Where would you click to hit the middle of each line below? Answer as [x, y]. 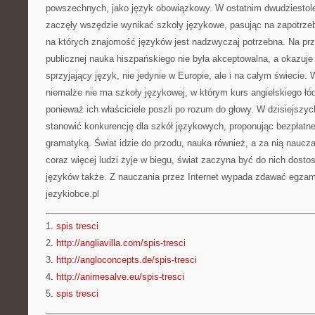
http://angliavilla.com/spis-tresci [121, 243]
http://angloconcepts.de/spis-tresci [127, 260]
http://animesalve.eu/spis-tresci [120, 277]
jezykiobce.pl [72, 194]
